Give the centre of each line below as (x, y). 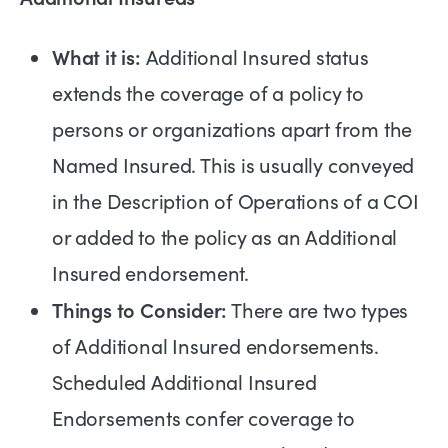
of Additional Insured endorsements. (215, 346)
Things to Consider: (140, 309)
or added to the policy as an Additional (225, 237)
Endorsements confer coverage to (203, 418)
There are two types (318, 310)
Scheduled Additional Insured (184, 382)
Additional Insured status (254, 57)
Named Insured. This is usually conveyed (233, 165)
